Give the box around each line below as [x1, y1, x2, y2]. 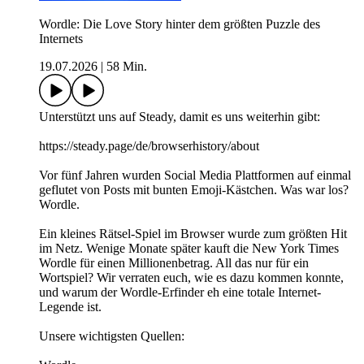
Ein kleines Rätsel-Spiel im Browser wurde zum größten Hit [39, 227, 347, 241]
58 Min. [106, 59, 147, 74]
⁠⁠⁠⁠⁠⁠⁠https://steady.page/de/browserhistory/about [39, 139, 259, 154]
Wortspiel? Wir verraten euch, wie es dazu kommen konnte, [39, 271, 344, 285]
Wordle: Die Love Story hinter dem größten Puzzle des [39, 17, 320, 32]
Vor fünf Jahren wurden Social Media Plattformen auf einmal [39, 168, 351, 183]
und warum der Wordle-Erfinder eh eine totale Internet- [39, 285, 321, 300]
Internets [39, 32, 83, 46]
